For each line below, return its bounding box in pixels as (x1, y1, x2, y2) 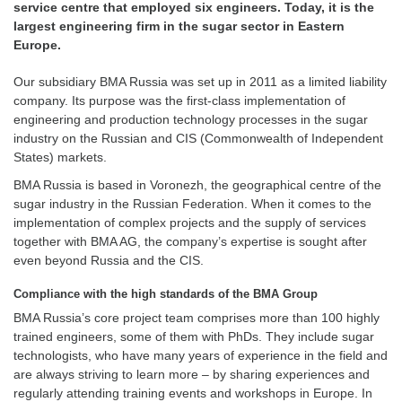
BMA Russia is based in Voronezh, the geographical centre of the (13, 177, 381, 192)
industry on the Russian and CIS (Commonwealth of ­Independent (13, 131, 383, 145)
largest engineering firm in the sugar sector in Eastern (13, 19, 345, 33)
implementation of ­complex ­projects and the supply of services (13, 214, 366, 230)
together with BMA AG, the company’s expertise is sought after (13, 233, 367, 249)
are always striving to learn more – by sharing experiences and (13, 367, 370, 381)
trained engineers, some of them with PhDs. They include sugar (13, 329, 374, 344)
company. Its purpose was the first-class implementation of (13, 93, 345, 108)
